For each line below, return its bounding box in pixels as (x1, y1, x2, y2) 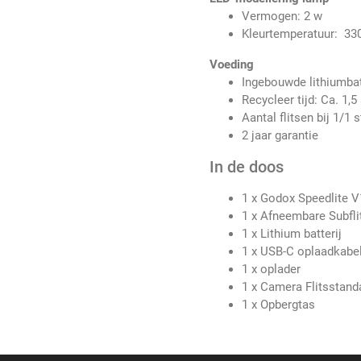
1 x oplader (242, 262, 301, 277)
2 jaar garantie (242, 128, 319, 143)
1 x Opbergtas (242, 297, 316, 313)
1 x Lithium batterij (242, 226, 342, 242)
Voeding (210, 57, 255, 73)
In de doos (210, 157, 284, 177)
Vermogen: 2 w (242, 9, 323, 24)
